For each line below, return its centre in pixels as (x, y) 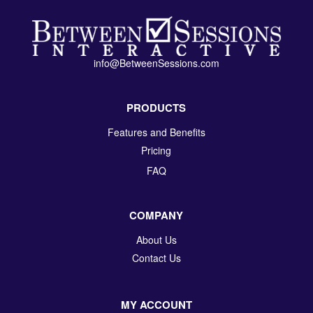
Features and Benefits (156, 132)
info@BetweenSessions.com (156, 63)
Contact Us (156, 257)
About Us (156, 239)
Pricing (156, 150)
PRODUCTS (156, 107)
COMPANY (156, 215)
